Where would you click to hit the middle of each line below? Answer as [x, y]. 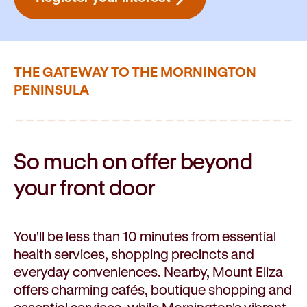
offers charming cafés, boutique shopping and [153, 290]
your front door [84, 187]
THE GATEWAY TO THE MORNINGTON [135, 72]
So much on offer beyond [133, 161]
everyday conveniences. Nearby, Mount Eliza [148, 272]
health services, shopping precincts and [134, 254]
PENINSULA [51, 90]
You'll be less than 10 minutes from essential [145, 236]
